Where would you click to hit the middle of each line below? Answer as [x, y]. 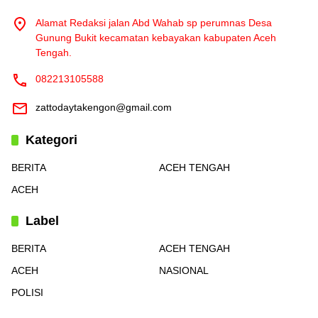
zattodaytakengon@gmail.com [104, 108]
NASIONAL [184, 271]
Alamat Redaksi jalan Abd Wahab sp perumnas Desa [154, 23]
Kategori [51, 140]
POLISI [27, 293]
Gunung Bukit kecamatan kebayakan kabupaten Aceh [156, 38]
